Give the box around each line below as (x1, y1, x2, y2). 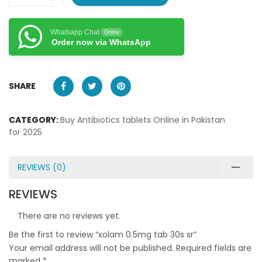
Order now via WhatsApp (51, 37, 151, 47)
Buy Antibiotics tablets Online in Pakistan (60, 113, 225, 126)
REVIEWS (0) (18, 161, 66, 173)
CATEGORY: (9, 113, 60, 126)
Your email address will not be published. (9, 242, 174, 254)
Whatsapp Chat (50, 27, 99, 36)
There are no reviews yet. (18, 209, 120, 222)
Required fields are (176, 242, 251, 254)
